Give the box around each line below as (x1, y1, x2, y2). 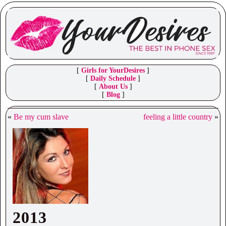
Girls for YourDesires (81, 67, 145, 75)
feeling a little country (143, 112, 212, 122)
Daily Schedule (90, 75, 136, 83)
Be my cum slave (14, 112, 69, 122)
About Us (98, 83, 128, 91)
